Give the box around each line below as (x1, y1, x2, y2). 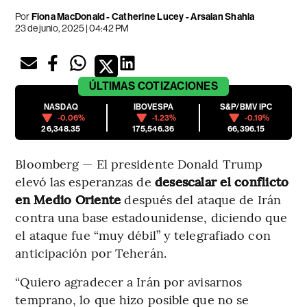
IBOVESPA (133, 102, 174, 112)
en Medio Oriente (15, 191, 125, 208)
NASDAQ (43, 102, 79, 112)
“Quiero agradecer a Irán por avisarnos (15, 273, 243, 291)
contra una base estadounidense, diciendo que (15, 208, 287, 226)
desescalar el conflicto (154, 173, 289, 191)
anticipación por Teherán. (15, 244, 167, 262)
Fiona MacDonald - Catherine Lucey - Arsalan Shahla (29, 11, 255, 23)
